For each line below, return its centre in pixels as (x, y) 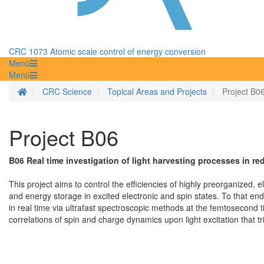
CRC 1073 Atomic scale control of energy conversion (107, 52)
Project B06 (64, 137)
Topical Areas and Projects (157, 92)
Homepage (47, 91)
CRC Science (67, 92)
